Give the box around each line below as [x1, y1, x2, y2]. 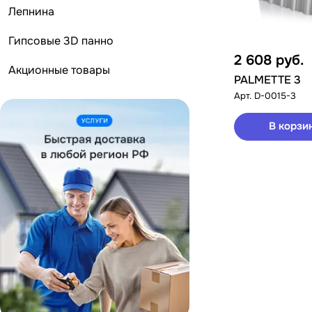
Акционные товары [8, 62, 110, 77]
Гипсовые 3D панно [8, 33, 114, 48]
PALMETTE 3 [234, 72, 301, 87]
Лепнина [8, 3, 54, 19]
